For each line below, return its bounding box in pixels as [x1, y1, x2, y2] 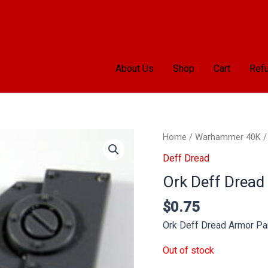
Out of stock [163, 244, 214, 256]
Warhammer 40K [195, 132, 261, 142]
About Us [115, 63, 154, 74]
